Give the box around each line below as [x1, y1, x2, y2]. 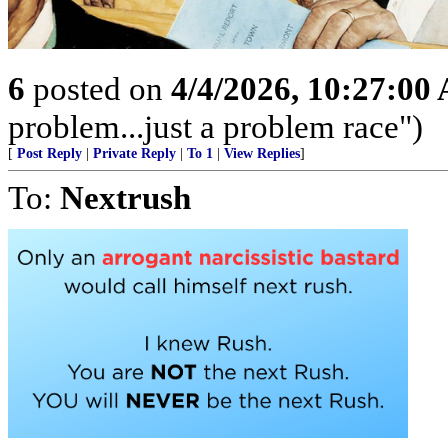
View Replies [224, 145, 300, 161]
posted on [25, 69, 171, 107]
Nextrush [60, 178, 191, 216]
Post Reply [17, 145, 82, 161]
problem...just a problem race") [8, 107, 423, 145]
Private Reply [93, 145, 176, 161]
